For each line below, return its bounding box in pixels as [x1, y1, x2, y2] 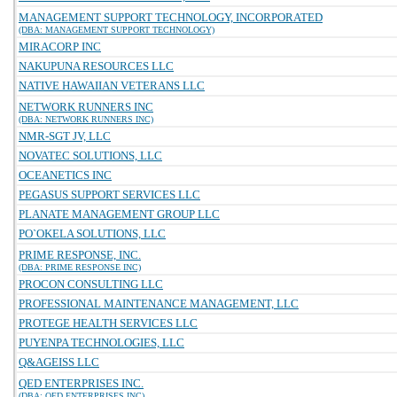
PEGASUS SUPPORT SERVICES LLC [19, 188, 200, 201]
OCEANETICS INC [19, 168, 112, 182]
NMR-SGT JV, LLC [19, 129, 111, 143]
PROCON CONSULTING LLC [19, 277, 163, 291]
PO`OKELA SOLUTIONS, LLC [19, 227, 166, 240]
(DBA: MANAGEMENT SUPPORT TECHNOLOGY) [19, 25, 214, 35]
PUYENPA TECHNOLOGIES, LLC [19, 336, 184, 349]
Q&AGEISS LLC [19, 355, 99, 369]
